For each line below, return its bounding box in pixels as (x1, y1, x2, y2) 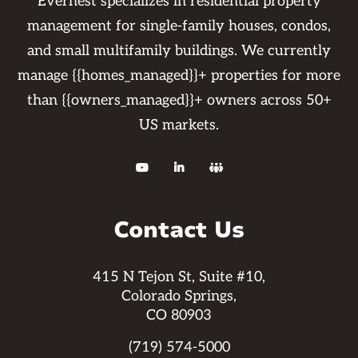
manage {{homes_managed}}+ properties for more (18, 67, 340, 84)
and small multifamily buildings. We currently (27, 42, 331, 59)
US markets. (139, 117, 219, 133)
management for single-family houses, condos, (27, 18, 331, 34)
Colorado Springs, (121, 288, 237, 304)
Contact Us (113, 215, 245, 245)
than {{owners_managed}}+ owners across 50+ (26, 92, 332, 109)
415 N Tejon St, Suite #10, (93, 268, 265, 285)
